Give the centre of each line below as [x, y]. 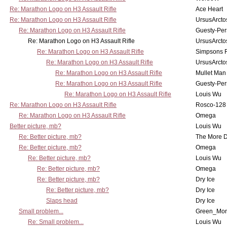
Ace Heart [209, 9]
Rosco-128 [211, 105]
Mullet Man [211, 73]
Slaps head [62, 201]
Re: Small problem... [56, 222]
